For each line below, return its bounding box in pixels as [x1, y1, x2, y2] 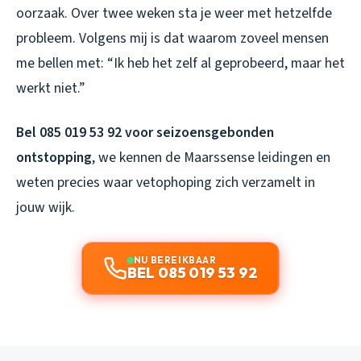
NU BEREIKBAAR [133, 253, 217, 266]
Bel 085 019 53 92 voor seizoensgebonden [16, 122, 274, 143]
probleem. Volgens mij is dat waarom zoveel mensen [16, 27, 329, 48]
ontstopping [16, 147, 92, 168]
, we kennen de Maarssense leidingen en [92, 147, 330, 168]
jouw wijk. [16, 197, 75, 218]
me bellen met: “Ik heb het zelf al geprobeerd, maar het [16, 52, 345, 73]
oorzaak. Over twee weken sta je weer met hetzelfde [16, 2, 332, 23]
